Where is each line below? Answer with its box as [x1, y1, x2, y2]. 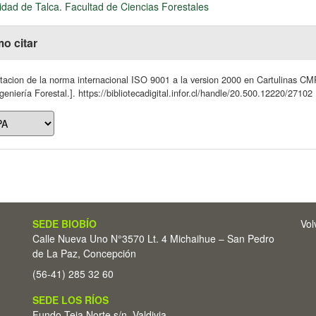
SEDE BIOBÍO [32, 217, 97, 231]
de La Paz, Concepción [32, 246, 136, 260]
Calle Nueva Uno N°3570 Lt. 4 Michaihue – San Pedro [32, 231, 274, 245]
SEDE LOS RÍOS [32, 293, 109, 307]
